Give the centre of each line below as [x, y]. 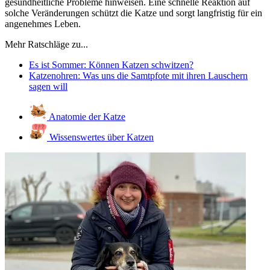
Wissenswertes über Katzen [100, 137]
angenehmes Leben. [43, 24]
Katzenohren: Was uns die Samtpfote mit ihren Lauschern [138, 75]
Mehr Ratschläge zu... [46, 44]
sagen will [48, 86]
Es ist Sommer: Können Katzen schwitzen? [111, 64]
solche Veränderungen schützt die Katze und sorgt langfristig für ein [133, 13]
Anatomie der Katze [86, 116]
